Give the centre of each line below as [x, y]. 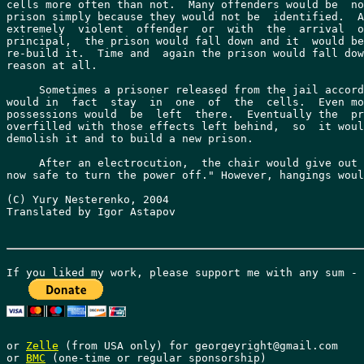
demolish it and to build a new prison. [130, 139]
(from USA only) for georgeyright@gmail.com [198, 346]
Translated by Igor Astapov [91, 212]
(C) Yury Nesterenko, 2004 [88, 199]
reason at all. [52, 65]
